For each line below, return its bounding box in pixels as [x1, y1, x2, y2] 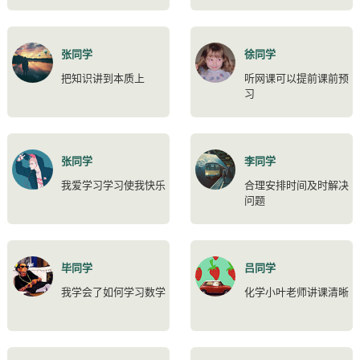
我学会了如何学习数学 [60, 285, 166, 298]
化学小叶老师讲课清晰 [243, 285, 349, 298]
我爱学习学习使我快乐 [60, 178, 166, 191]
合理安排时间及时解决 [243, 178, 349, 191]
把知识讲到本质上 [60, 72, 145, 84]
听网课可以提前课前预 [243, 72, 349, 84]
